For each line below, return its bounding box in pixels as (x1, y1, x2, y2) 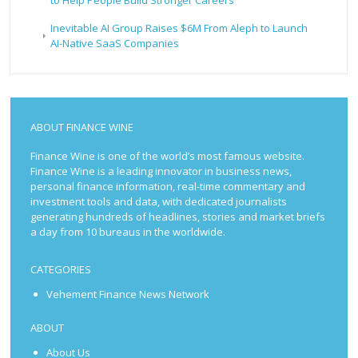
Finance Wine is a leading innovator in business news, (30, 164, 292, 179)
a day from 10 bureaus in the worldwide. (30, 225, 226, 240)
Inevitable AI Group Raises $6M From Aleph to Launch (50, 21, 308, 36)
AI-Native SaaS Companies (50, 36, 180, 51)
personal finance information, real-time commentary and (30, 179, 306, 194)
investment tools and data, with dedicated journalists (30, 194, 288, 209)
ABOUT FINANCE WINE (30, 120, 134, 135)
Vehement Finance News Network (46, 287, 210, 302)
